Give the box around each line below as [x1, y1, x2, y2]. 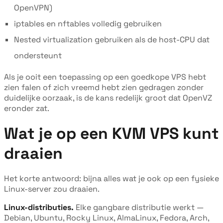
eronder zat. [4, 103, 49, 113]
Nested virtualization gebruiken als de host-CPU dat [14, 34, 210, 45]
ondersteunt [14, 50, 62, 61]
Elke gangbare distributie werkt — [74, 202, 204, 213]
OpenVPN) [14, 2, 52, 13]
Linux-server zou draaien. [4, 183, 100, 194]
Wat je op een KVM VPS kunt [4, 123, 219, 143]
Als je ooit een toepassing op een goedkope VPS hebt [4, 71, 206, 82]
